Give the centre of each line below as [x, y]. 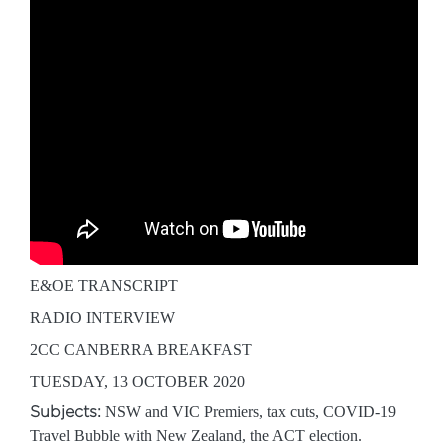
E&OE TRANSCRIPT [104, 285]
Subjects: [65, 411]
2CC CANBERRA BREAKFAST [141, 349]
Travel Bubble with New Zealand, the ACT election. [196, 435]
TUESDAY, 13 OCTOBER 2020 [137, 381]
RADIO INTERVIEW [102, 317]
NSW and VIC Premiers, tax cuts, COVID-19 [248, 411]
